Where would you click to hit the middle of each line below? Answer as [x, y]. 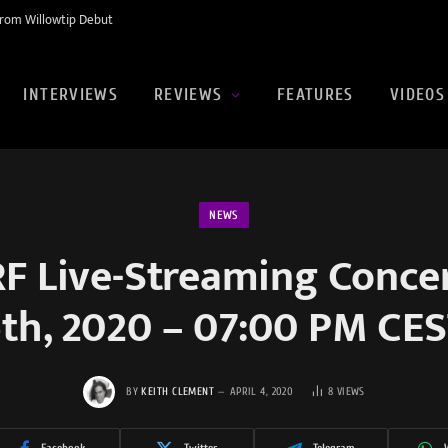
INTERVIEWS [71, 95]
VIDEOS [417, 95]
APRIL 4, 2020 [261, 391]
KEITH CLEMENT [178, 391]
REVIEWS [188, 95]
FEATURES [315, 95]
